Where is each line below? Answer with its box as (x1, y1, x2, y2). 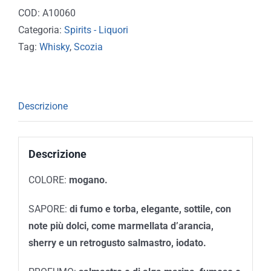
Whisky (39, 41, 70, 53)
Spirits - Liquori (64, 24, 128, 36)
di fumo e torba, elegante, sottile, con (69, 203, 231, 215)
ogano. (77, 174, 108, 186)
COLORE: (28, 174, 69, 186)
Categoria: (18, 24, 64, 36)
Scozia (74, 41, 103, 53)
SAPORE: (28, 203, 70, 215)
